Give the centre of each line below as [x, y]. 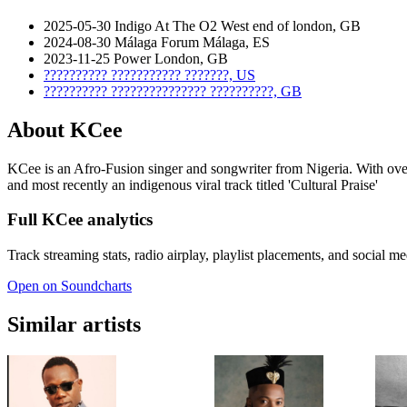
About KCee [65, 129]
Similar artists [74, 325]
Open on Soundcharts [69, 286]
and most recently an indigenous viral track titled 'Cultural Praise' [193, 184]
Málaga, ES [236, 42]
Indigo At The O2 [166, 25]
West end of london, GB [291, 25]
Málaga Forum [157, 42]
